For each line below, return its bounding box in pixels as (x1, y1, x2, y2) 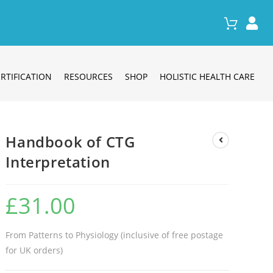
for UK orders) (5, 244, 63, 256)
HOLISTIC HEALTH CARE (159, 70, 255, 82)
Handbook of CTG (5, 131, 135, 152)
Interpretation (5, 151, 110, 172)
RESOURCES (63, 70, 113, 82)
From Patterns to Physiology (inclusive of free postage (5, 229, 224, 241)
